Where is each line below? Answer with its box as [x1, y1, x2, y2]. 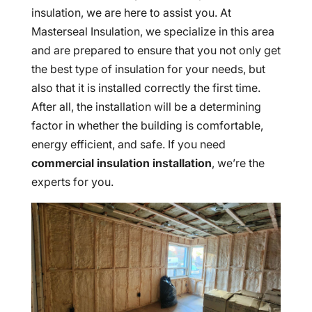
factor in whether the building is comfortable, [31, 118, 263, 132]
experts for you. [31, 175, 114, 189]
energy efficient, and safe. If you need [31, 137, 226, 151]
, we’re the [211, 156, 265, 170]
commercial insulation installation [31, 156, 212, 170]
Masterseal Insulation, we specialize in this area [31, 24, 274, 38]
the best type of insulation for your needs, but [31, 62, 265, 76]
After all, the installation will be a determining [31, 100, 261, 114]
